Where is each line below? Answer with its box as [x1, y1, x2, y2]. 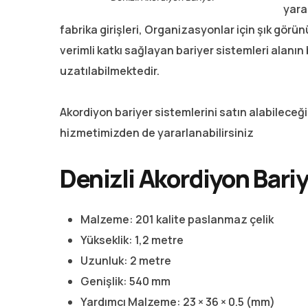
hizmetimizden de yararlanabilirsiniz [60, 124, 254, 140]
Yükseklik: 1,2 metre [80, 232, 184, 247]
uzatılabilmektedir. [60, 63, 159, 78]
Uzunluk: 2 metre [80, 252, 171, 268]
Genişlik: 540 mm [80, 273, 170, 289]
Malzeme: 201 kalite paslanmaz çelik [80, 211, 274, 227]
